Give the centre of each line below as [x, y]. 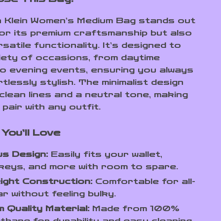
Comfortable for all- [144, 181]
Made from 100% [135, 208]
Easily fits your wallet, [105, 154]
